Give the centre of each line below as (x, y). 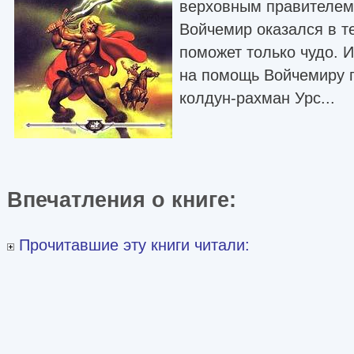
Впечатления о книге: (128, 199)
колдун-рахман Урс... (257, 98)
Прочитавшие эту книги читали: (132, 245)
